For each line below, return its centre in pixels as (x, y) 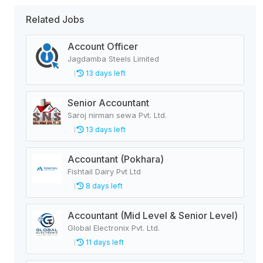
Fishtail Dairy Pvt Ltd (104, 171)
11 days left (104, 242)
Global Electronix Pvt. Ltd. (114, 228)
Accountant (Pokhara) (116, 159)
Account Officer (103, 46)
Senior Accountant (108, 103)
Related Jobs (55, 19)
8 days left (103, 186)
